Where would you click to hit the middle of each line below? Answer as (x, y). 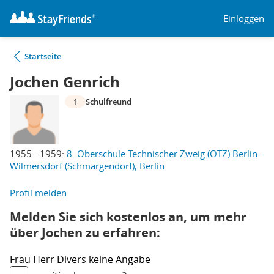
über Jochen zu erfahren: (85, 233)
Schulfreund (109, 102)
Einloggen (244, 18)
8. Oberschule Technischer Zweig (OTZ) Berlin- (164, 154)
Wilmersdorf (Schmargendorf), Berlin (87, 166)
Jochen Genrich (65, 82)
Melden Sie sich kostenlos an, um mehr (128, 217)
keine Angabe (120, 259)
